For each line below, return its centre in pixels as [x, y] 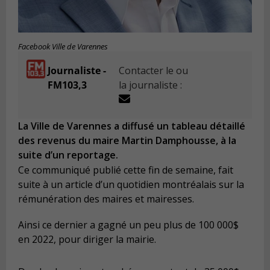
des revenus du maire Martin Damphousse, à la [127, 141]
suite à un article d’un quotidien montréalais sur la [131, 184]
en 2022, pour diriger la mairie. [87, 240]
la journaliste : [151, 85]
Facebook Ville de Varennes [63, 47]
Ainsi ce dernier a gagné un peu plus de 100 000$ [128, 225]
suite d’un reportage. [68, 155]
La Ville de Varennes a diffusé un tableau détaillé [132, 126]
